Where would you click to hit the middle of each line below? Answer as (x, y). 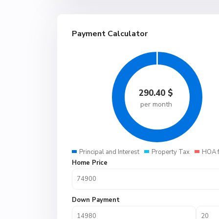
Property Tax (171, 152)
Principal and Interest (109, 152)
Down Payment (96, 200)
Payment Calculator (110, 34)
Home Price (90, 163)
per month (156, 104)
